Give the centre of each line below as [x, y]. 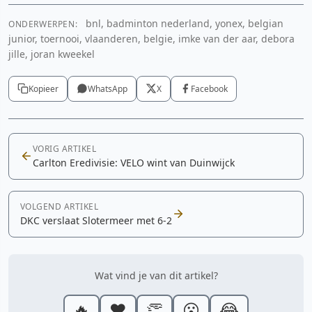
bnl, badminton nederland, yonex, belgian [184, 23]
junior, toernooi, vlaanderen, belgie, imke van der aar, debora [151, 38]
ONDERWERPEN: [43, 24]
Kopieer [44, 88]
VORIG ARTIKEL [65, 148]
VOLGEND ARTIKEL [60, 206]
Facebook [209, 88]
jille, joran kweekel [52, 54]
